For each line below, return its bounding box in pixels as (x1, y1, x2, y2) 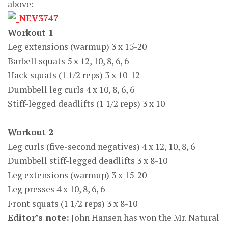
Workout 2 (8, 126, 53, 138)
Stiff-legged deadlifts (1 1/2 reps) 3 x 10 (8, 98, 165, 109)
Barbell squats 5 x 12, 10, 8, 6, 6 (8, 55, 129, 67)
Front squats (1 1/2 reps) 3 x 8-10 (8, 197, 137, 209)
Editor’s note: (8, 212, 69, 223)
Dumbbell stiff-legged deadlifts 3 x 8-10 (8, 155, 167, 166)
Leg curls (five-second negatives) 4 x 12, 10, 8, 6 (8, 140, 195, 152)
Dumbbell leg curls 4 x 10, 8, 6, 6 (8, 83, 134, 95)
